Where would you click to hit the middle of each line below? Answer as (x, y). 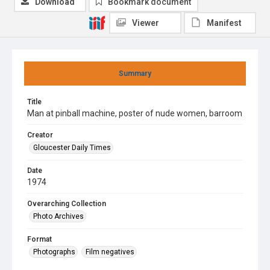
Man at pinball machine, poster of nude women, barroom (135, 113)
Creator (40, 135)
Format (39, 239)
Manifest (224, 23)
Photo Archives (58, 216)
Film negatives (110, 252)
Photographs (54, 252)
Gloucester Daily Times (72, 148)
